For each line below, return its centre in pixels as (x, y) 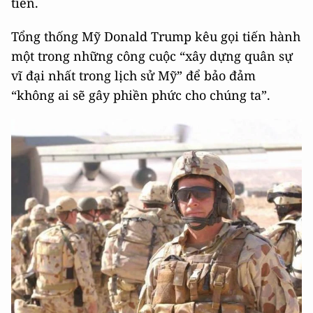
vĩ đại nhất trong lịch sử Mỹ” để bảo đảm (133, 76)
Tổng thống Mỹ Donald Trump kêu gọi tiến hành (156, 37)
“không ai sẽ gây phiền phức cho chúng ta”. (141, 95)
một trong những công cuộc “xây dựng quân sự (152, 56)
